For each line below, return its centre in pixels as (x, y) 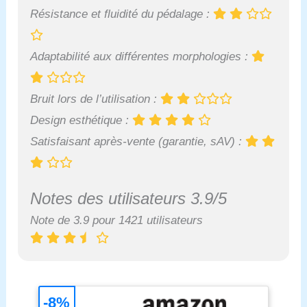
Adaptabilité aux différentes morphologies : (141, 56)
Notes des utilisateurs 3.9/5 (129, 198)
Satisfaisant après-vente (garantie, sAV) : (138, 141)
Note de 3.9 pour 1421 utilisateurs (117, 220)
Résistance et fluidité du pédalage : (122, 14)
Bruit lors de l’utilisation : (96, 99)
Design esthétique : (82, 120)
